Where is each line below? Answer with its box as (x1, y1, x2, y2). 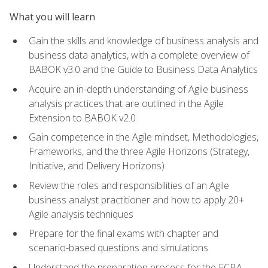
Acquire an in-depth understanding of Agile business (29, 82, 248, 96)
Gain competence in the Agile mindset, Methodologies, (29, 130, 258, 144)
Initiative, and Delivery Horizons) (29, 159, 165, 173)
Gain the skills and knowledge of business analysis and (29, 33, 258, 47)
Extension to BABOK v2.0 (29, 111, 136, 124)
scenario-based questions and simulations (29, 241, 208, 255)
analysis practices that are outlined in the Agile (29, 96, 224, 110)
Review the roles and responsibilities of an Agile (29, 178, 229, 192)
